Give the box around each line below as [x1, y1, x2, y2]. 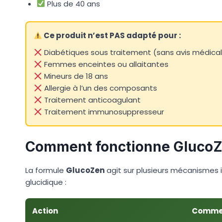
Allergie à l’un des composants [42, 83, 158, 94]
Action [32, 206, 58, 217]
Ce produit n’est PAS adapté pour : [42, 30, 181, 41]
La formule [25, 165, 66, 176]
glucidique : [25, 177, 66, 188]
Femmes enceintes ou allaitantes [42, 59, 169, 70]
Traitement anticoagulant [42, 95, 141, 106]
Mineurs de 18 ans [42, 71, 109, 82]
